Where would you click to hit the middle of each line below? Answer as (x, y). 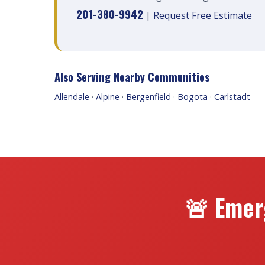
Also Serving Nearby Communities (132, 77)
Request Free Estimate (203, 15)
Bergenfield (148, 97)
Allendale (72, 97)
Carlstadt (232, 97)
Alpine (108, 97)
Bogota (193, 97)
